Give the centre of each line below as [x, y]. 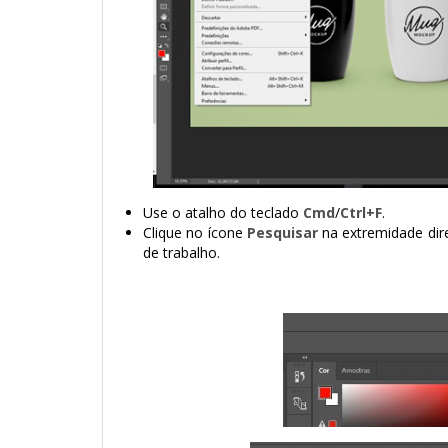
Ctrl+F [361, 212]
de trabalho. [181, 252]
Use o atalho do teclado [223, 212]
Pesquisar [282, 232]
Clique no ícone [195, 232]
